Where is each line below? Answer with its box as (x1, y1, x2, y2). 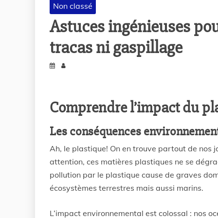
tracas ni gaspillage (50, 37, 182, 59)
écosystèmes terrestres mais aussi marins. (50, 183, 203, 193)
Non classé (53, 1, 92, 11)
